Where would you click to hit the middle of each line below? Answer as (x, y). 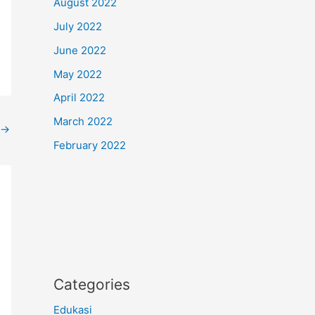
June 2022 (80, 50)
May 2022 (78, 74)
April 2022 (79, 98)
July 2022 (78, 26)
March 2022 (83, 121)
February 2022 (90, 145)
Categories (92, 284)
